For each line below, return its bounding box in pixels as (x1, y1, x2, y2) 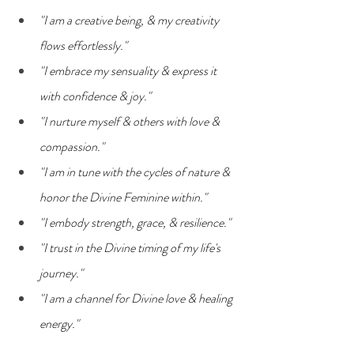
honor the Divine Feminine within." (40, 187, 207, 206)
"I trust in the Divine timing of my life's (40, 238, 223, 257)
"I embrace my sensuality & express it (40, 61, 219, 80)
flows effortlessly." (40, 36, 127, 55)
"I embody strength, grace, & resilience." (40, 213, 231, 232)
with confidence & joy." (40, 86, 151, 105)
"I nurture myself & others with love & (40, 111, 222, 130)
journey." (40, 263, 83, 282)
